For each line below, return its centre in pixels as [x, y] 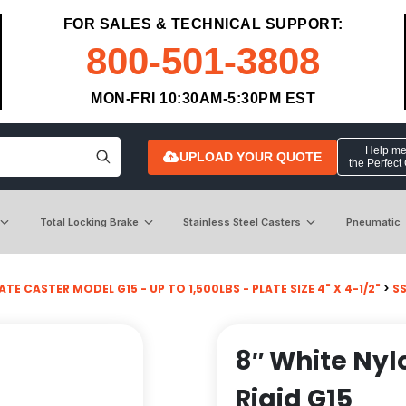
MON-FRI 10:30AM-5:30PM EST [203, 98]
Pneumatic [373, 222]
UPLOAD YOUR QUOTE [250, 156]
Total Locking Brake [89, 222]
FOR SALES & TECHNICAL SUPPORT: [203, 24]
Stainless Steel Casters [242, 222]
